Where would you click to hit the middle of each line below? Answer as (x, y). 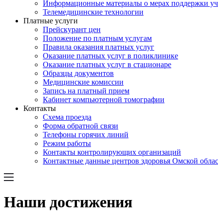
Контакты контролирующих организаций (112, 152)
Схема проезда (67, 117)
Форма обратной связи (81, 126)
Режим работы (67, 143)
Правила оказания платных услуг (99, 47)
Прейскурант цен (72, 29)
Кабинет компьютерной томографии (104, 100)
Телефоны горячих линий (86, 135)
